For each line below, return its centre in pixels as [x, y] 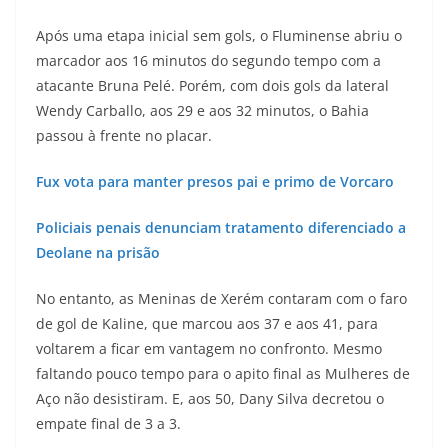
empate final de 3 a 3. [108, 423]
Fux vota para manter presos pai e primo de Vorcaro [215, 181]
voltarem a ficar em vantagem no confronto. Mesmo [209, 348]
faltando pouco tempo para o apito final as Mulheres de [223, 373]
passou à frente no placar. [124, 135]
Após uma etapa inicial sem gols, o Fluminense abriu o [219, 35]
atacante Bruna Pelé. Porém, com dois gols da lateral [212, 85]
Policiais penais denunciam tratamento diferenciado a [221, 227]
